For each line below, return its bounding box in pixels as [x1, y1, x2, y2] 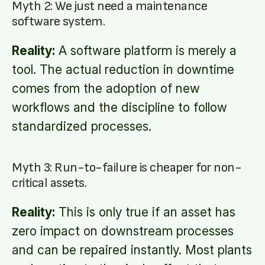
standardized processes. [12, 119, 151, 134]
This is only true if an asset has [55, 205, 235, 219]
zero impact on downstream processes [12, 224, 234, 238]
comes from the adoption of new [12, 81, 200, 96]
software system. [12, 14, 105, 30]
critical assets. [12, 175, 86, 191]
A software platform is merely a [55, 43, 237, 58]
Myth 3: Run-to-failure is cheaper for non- [12, 160, 241, 176]
